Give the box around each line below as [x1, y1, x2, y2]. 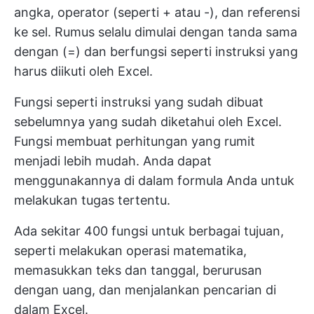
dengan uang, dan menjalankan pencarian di [14, 282, 276, 298]
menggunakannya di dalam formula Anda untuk [14, 173, 294, 189]
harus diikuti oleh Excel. [14, 64, 153, 79]
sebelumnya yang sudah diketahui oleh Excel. [14, 114, 282, 130]
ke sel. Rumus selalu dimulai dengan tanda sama [14, 25, 297, 40]
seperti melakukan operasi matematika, [14, 243, 247, 259]
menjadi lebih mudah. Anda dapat [14, 153, 212, 169]
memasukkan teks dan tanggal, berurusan [14, 263, 262, 278]
